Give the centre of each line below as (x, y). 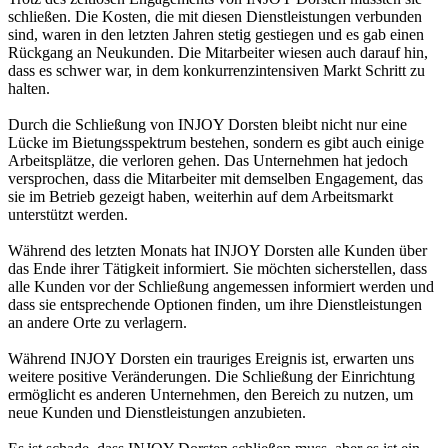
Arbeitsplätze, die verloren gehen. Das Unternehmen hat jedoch (208, 160)
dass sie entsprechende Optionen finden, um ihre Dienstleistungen (215, 304)
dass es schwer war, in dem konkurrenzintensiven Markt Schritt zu (216, 70)
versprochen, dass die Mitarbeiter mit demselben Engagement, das (215, 178)
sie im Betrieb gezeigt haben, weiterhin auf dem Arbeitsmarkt (200, 196)
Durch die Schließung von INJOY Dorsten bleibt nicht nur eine (207, 124)
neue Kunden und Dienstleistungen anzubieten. (157, 412)
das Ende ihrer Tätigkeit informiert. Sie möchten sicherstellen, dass (217, 268)
